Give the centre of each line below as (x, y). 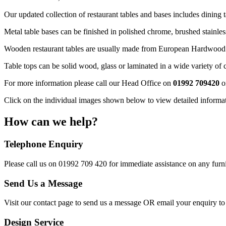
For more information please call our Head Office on (89, 83)
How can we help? (51, 122)
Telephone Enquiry (44, 144)
